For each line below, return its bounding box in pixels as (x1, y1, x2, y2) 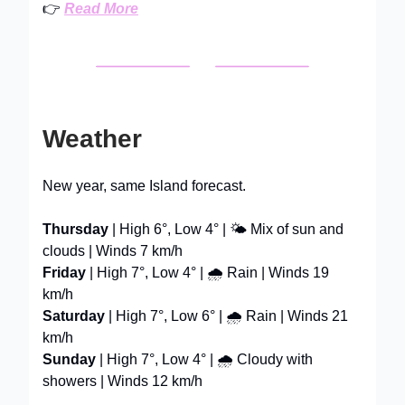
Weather (42, 124, 142, 153)
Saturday (42, 307, 105, 324)
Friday (42, 264, 89, 280)
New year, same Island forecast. (42, 177, 246, 193)
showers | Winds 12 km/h (42, 372, 202, 389)
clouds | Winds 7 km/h (42, 242, 183, 259)
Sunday (42, 351, 99, 367)
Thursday (42, 221, 108, 237)
